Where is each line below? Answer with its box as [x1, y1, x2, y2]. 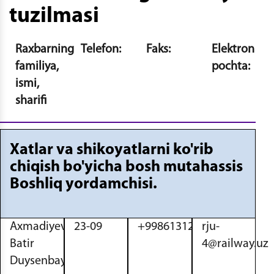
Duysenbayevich [10, 255, 94, 267]
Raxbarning [15, 43, 74, 56]
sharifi [15, 95, 46, 107]
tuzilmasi [9, 6, 99, 28]
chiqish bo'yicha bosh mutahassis [10, 159, 243, 176]
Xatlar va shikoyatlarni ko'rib [10, 142, 213, 158]
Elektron [212, 43, 254, 56]
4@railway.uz [201, 238, 268, 250]
